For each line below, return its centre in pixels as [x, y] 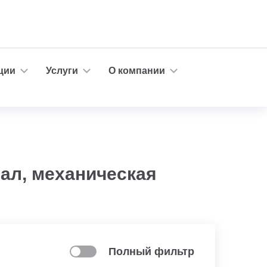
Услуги [62, 70]
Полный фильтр [151, 252]
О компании [137, 70]
